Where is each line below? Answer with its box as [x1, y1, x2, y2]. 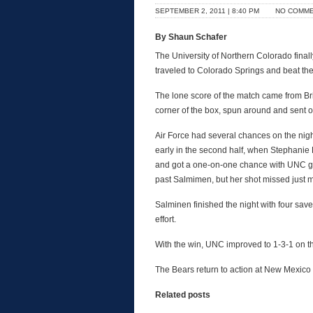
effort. [155, 214, 176, 224]
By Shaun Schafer [155, 32, 227, 42]
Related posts [155, 290, 210, 300]
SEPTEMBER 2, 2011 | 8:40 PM [155, 7, 259, 15]
